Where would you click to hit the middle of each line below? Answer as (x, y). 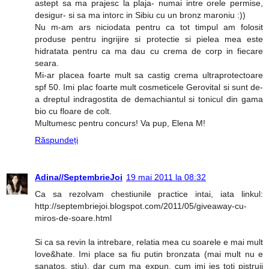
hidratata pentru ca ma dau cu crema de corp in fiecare (149, 51)
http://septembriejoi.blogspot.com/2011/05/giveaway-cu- (141, 206)
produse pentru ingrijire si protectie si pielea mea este (149, 39)
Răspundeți (56, 140)
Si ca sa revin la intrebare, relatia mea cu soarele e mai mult (149, 242)
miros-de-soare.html (73, 218)
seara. (47, 63)
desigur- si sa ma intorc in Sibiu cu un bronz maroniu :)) (140, 15)
